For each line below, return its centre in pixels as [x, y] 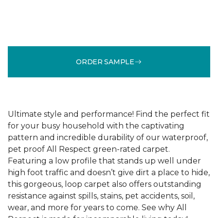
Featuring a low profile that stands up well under [104, 161]
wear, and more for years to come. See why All [97, 208]
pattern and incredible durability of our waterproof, [108, 137]
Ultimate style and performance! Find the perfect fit [109, 114]
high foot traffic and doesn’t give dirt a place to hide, [109, 173]
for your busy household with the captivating [96, 126]
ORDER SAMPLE [105, 62]
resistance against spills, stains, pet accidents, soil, [101, 196]
